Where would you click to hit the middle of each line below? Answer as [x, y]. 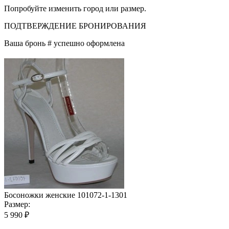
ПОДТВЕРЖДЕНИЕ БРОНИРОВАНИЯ [75, 26]
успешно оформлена [88, 43]
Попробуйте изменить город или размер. [75, 8]
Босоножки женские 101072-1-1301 [66, 195]
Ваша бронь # [28, 43]
